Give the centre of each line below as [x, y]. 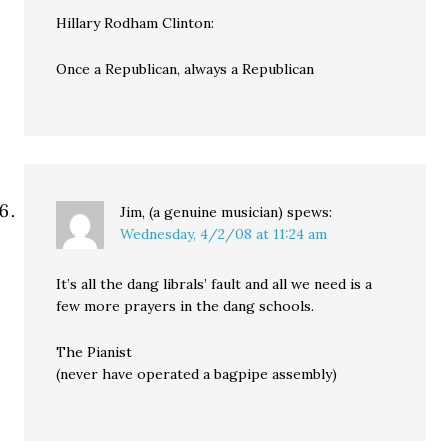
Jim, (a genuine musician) [202, 212]
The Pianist [94, 352]
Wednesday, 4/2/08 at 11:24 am [224, 234]
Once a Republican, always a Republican [185, 69]
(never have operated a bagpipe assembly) [197, 374]
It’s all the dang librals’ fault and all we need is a [214, 284]
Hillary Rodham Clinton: [135, 23]
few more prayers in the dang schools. [185, 306]
